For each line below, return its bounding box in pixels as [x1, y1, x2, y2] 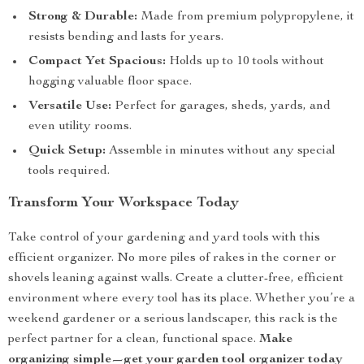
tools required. [28, 165, 110, 178]
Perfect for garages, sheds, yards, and [111, 100, 331, 113]
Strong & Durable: [28, 11, 137, 24]
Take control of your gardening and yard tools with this [8, 232, 320, 245]
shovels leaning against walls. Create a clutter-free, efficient [8, 272, 344, 285]
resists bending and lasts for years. [28, 31, 223, 44]
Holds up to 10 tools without [166, 55, 324, 68]
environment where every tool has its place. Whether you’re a [8, 292, 355, 305]
